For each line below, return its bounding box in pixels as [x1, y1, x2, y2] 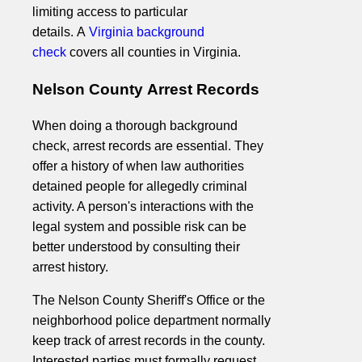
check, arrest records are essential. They [32, 139, 263, 154]
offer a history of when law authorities [32, 159, 244, 174]
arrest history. [32, 260, 108, 275]
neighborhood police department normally [32, 314, 271, 328]
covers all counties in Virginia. [66, 45, 241, 60]
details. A [32, 25, 89, 40]
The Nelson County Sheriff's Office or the [32, 293, 265, 308]
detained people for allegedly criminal [32, 179, 247, 194]
